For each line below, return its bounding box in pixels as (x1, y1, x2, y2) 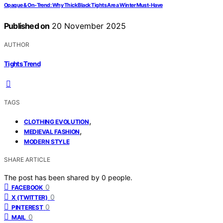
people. (108, 173, 132, 182)
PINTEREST (11, 203, 43, 211)
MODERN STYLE (24, 137, 70, 145)
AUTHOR (4, 41, 29, 49)
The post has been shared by (4, 173, 102, 182)
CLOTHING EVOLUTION (24, 117, 89, 125)
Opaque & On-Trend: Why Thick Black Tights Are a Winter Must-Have (4, 2, 163, 9)
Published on (4, 21, 50, 31)
